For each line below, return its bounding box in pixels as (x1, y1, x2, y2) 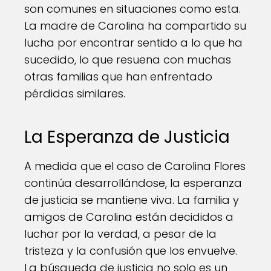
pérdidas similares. (24, 86, 125, 101)
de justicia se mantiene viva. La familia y (24, 192, 239, 207)
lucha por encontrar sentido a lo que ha (24, 35, 243, 50)
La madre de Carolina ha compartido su (24, 18, 246, 33)
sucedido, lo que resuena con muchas (24, 52, 231, 67)
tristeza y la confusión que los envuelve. (24, 243, 237, 258)
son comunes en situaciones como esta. (24, 1, 241, 16)
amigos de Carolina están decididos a (24, 209, 233, 224)
